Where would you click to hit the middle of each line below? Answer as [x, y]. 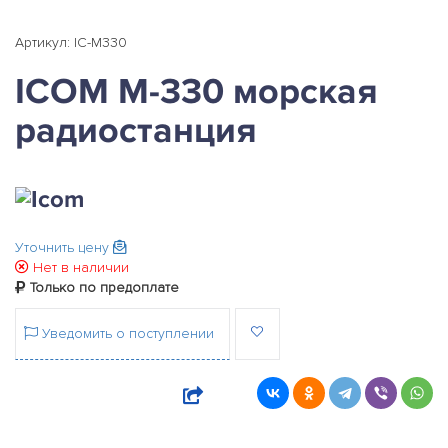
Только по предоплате [102, 288]
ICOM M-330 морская [196, 92]
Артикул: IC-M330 [71, 42]
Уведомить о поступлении [126, 334]
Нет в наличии [79, 268]
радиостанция [136, 131]
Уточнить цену [64, 248]
